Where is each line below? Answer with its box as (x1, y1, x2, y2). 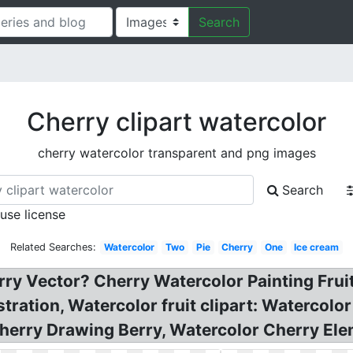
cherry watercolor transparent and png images (37, 145, 316, 161)
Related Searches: (9, 241, 96, 253)
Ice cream (294, 241, 340, 253)
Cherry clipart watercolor (27, 106, 326, 137)
